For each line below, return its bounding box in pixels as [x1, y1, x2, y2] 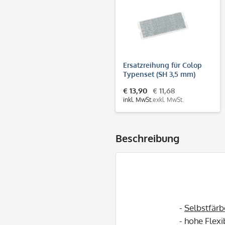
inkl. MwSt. [123, 95, 153, 103]
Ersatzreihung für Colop [123, 60, 202, 69]
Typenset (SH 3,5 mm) [123, 69, 195, 78]
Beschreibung [116, 131, 179, 145]
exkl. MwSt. [153, 95, 184, 103]
